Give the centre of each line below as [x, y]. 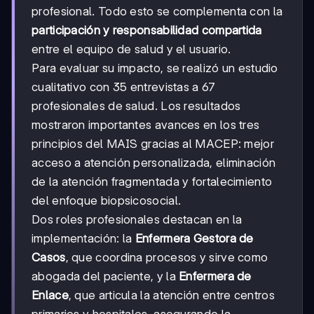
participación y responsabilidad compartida [147, 30]
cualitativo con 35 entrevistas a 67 [124, 87]
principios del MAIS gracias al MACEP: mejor [153, 144]
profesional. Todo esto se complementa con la [157, 12]
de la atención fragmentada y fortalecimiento [152, 182]
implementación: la [83, 239]
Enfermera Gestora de [194, 239]
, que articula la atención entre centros [171, 295]
